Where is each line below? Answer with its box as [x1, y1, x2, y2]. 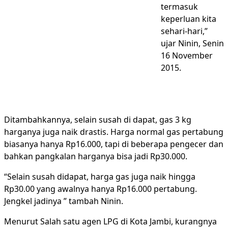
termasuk [161, 1, 198, 12]
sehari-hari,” [161, 25, 208, 37]
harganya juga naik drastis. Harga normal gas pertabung [4, 126, 223, 137]
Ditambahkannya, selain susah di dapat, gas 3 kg [4, 114, 191, 125]
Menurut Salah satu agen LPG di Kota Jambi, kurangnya [4, 216, 217, 227]
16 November [161, 50, 213, 61]
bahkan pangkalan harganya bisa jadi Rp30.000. [4, 151, 187, 162]
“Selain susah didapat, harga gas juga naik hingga [4, 171, 195, 182]
